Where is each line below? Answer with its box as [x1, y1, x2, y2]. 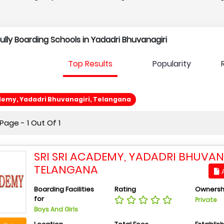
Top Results [67, 58, 112, 69]
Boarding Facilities [34, 184, 94, 194]
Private [194, 195, 217, 204]
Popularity [152, 58, 191, 69]
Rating [114, 184, 136, 194]
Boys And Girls [34, 205, 78, 213]
